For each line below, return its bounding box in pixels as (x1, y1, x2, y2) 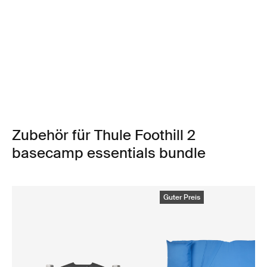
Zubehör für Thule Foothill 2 (12, 126, 195, 144)
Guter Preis (163, 193, 200, 202)
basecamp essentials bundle (12, 144, 206, 162)
